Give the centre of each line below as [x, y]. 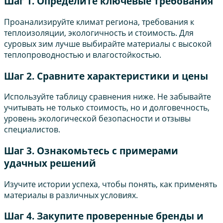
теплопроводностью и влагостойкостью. [83, 55]
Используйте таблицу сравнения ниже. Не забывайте [108, 97]
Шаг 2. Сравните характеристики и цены [106, 76]
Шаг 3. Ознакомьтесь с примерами [91, 150]
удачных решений [50, 163]
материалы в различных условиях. [71, 195]
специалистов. [32, 130]
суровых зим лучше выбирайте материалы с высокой [108, 44]
